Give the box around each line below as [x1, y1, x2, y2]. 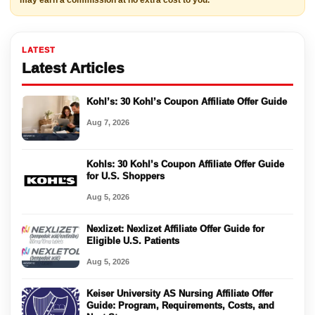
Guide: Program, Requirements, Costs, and [86, 300, 274, 311]
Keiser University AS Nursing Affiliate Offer [86, 288, 273, 300]
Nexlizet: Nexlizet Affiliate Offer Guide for [86, 224, 264, 235]
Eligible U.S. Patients [86, 236, 179, 247]
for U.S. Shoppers [86, 171, 165, 182]
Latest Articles [22, 60, 124, 77]
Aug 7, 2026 [86, 118, 129, 127]
